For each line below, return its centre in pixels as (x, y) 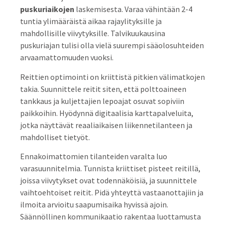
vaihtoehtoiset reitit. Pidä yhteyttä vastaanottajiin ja (112, 193)
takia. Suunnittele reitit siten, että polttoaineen (103, 89)
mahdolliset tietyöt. (55, 137)
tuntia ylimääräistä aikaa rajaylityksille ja (91, 21)
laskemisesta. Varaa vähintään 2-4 (133, 9)
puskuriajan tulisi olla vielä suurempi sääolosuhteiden (112, 45)
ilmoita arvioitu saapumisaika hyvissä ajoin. (94, 205)
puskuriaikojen (47, 9)
